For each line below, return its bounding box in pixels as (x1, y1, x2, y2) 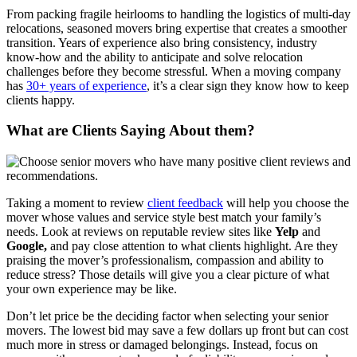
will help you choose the (223, 196, 349, 210)
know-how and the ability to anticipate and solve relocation (6, 49, 303, 64)
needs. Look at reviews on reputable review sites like (6, 225, 275, 239)
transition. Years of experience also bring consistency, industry (6, 35, 317, 49)
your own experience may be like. (6, 282, 177, 296)
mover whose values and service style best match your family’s (6, 210, 321, 225)
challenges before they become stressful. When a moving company (6, 64, 341, 78)
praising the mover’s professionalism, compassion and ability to (6, 253, 324, 268)
